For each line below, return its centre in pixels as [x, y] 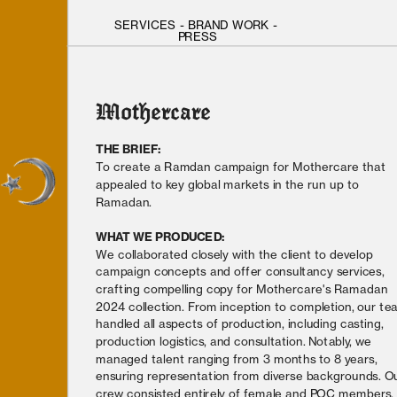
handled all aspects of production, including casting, [240, 323]
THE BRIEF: [130, 150]
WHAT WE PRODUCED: [162, 237]
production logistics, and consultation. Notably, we [234, 341]
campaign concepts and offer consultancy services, [240, 271]
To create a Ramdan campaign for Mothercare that [241, 166]
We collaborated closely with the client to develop [234, 253]
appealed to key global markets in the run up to [228, 184]
